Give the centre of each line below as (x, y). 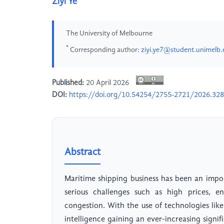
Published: (68, 83)
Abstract (82, 153)
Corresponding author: (105, 50)
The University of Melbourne (109, 33)
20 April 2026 (107, 83)
